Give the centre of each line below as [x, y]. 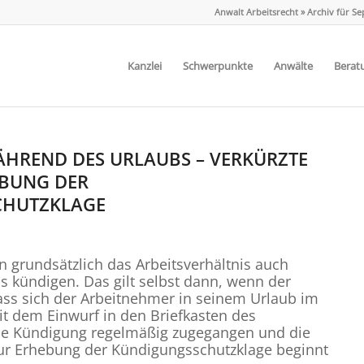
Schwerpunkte [218, 66]
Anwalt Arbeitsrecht [256, 12]
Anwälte [293, 66]
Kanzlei [145, 66]
